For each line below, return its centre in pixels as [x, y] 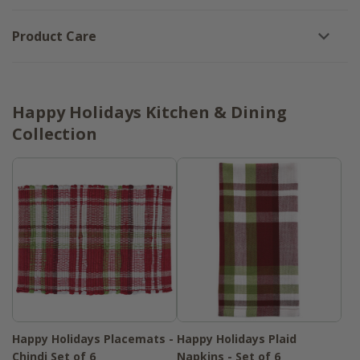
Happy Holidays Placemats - [93, 339]
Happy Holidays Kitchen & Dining [149, 112]
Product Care [54, 37]
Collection [55, 134]
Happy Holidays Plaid [237, 339]
